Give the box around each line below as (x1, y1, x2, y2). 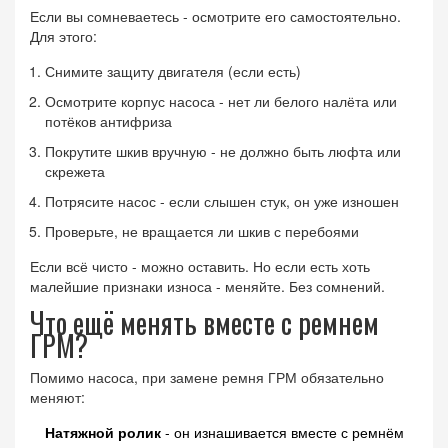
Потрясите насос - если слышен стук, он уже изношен (45, 190, 399, 211)
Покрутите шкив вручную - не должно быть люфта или (45, 140, 401, 161)
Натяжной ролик (45, 421, 161, 442)
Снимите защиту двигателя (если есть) (45, 60, 301, 81)
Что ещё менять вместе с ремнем (30, 301, 379, 343)
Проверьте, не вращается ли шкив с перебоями (45, 220, 359, 241)
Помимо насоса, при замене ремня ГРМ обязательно (30, 366, 384, 387)
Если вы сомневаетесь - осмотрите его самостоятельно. (30, 5, 401, 26)
